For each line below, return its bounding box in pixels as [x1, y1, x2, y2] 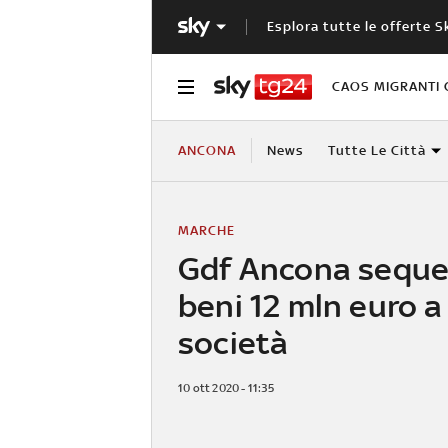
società [178, 323, 289, 361]
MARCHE [178, 222, 235, 238]
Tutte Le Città [327, 142, 426, 158]
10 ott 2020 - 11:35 [178, 380, 274, 395]
